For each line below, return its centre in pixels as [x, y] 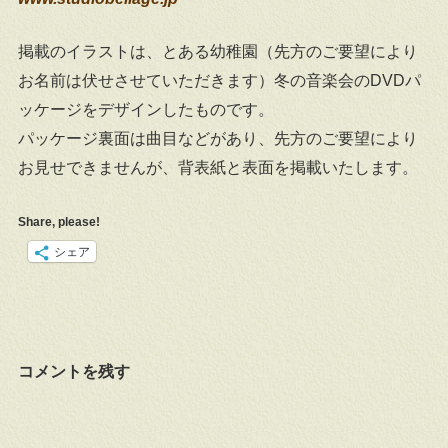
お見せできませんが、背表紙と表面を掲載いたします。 [217, 168]
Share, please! [58, 222]
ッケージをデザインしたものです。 [145, 110]
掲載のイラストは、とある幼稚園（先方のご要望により [217, 52]
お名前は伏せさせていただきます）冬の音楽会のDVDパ [219, 81]
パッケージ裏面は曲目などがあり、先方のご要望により [217, 139]
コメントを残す [73, 372]
